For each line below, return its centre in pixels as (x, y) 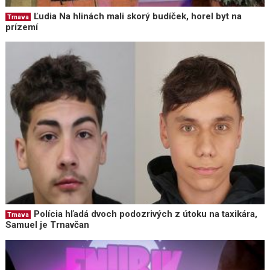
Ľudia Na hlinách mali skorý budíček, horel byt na (138, 16)
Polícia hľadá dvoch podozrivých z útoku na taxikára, (146, 214)
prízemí (22, 27)
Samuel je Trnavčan (48, 225)
